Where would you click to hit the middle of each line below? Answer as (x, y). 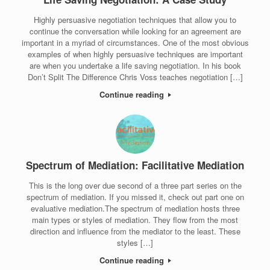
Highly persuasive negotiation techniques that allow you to (135, 19)
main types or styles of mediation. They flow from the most (135, 219)
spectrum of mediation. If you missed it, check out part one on (135, 196)
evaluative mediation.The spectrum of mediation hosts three (135, 208)
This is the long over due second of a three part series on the (135, 185)
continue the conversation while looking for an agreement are (135, 31)
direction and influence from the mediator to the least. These (135, 231)
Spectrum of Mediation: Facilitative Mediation (135, 165)
